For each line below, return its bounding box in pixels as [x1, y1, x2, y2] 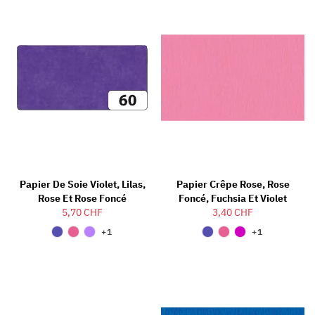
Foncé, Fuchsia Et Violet [179, 192, 287, 205]
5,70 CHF [62, 206, 103, 219]
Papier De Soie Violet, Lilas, [19, 178, 146, 191]
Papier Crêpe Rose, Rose [176, 178, 290, 191]
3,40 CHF [212, 206, 253, 219]
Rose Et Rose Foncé [38, 192, 127, 205]
